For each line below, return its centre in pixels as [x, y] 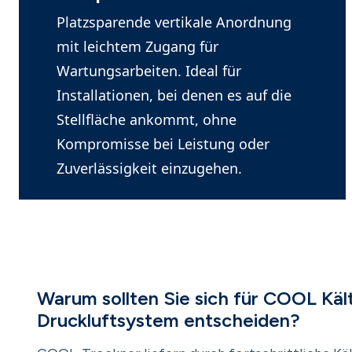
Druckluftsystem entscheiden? [169, 320]
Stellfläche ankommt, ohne [147, 119]
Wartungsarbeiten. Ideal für [149, 71]
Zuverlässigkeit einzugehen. [149, 168]
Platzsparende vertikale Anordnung [174, 22]
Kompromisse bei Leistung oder [163, 144]
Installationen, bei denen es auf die [174, 95]
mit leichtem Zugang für [137, 46]
